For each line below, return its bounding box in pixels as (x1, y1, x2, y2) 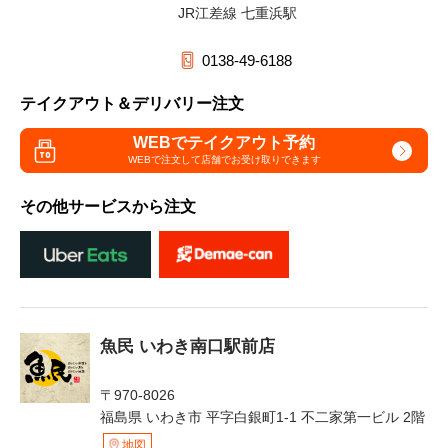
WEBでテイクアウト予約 (133, 133, 315, 151)
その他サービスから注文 (20, 198, 196, 215)
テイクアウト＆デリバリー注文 (20, 95, 244, 112)
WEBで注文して (127, 153, 201, 165)
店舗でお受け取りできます (200, 153, 321, 165)
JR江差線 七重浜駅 (178, 5, 297, 21)
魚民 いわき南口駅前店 (100, 336, 275, 356)
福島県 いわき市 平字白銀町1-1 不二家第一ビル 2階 (100, 408, 425, 425)
